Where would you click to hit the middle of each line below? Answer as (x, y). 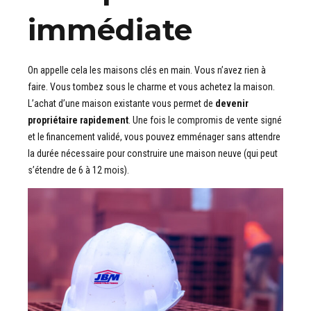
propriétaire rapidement (78, 120)
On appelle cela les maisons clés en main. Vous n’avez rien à (147, 70)
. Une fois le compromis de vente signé (205, 120)
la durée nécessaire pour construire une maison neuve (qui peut (153, 154)
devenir (232, 104)
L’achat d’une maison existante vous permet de (121, 104)
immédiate (110, 30)
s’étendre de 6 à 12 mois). (78, 170)
